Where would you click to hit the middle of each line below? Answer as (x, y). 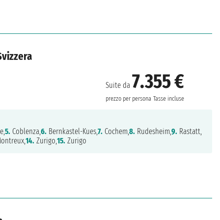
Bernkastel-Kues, (72, 132)
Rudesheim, (153, 132)
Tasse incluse (169, 99)
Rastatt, (190, 132)
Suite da (119, 85)
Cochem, (116, 132)
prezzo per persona (129, 99)
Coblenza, (26, 132)
